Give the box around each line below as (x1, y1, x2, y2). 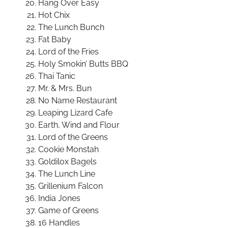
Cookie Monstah (38, 145, 99, 155)
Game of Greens (38, 206, 99, 216)
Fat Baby (38, 35, 71, 45)
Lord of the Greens (38, 132, 108, 142)
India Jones (38, 193, 80, 204)
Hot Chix (38, 10, 70, 20)
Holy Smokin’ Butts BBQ (38, 59, 128, 69)
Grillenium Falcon (38, 181, 103, 191)
